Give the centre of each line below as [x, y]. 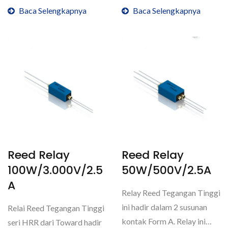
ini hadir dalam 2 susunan [164, 207]
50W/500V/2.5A [166, 170]
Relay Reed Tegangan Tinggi [171, 193]
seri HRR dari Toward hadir [55, 222]
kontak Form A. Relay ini [164, 221]
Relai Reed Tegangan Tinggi [56, 208]
